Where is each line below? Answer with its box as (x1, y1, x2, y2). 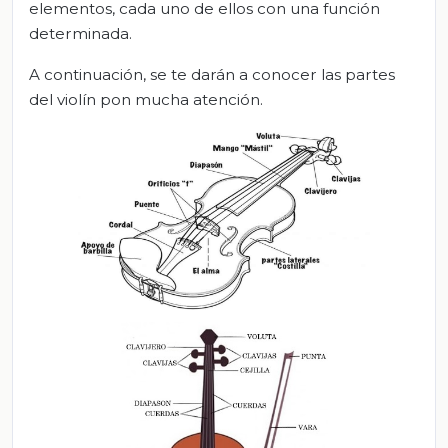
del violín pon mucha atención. (29, 89, 263, 109)
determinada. (29, 23, 132, 43)
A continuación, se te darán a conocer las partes (29, 64, 395, 84)
